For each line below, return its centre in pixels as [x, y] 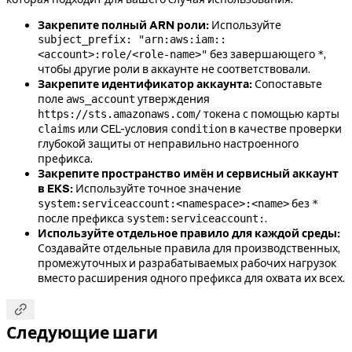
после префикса [82, 219]
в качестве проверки [284, 129]
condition [199, 129]
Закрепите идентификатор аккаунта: [145, 84]
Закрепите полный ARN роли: [123, 26]
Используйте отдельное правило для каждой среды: [189, 234]
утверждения [172, 99]
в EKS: [55, 189]
